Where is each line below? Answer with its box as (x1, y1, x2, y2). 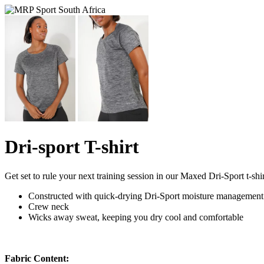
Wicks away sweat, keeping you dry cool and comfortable (28, 212, 243, 222)
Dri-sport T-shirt (5, 136, 139, 158)
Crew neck (28, 201, 69, 212)
